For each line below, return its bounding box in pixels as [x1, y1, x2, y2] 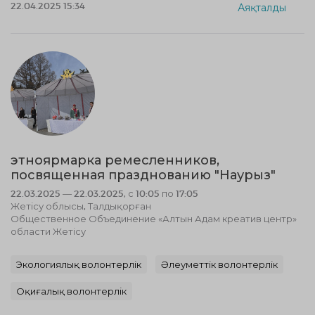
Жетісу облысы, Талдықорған [11, 200, 151, 212]
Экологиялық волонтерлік [16, 259, 141, 270]
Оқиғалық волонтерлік [16, 285, 127, 297]
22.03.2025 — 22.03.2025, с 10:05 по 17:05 [11, 188, 198, 199]
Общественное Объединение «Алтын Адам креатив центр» [11, 213, 297, 224]
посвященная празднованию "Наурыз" [11, 167, 276, 183]
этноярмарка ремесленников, [11, 153, 219, 168]
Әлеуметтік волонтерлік [161, 259, 278, 270]
